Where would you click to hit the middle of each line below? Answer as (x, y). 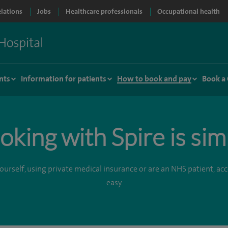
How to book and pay (154, 79)
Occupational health (189, 11)
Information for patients (64, 79)
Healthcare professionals (104, 11)
